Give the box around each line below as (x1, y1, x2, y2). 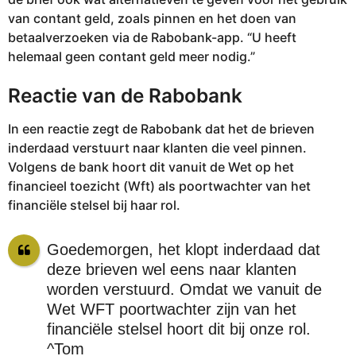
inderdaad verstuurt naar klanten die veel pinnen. (8, 139, 307, 156)
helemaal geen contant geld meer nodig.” (8, 48, 255, 64)
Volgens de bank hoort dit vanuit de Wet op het (8, 158, 294, 175)
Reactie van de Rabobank (8, 83, 242, 108)
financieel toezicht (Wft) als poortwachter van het (8, 177, 311, 194)
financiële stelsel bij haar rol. (8, 196, 180, 213)
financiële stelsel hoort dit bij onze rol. (46, 320, 311, 338)
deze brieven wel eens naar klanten (46, 261, 296, 278)
